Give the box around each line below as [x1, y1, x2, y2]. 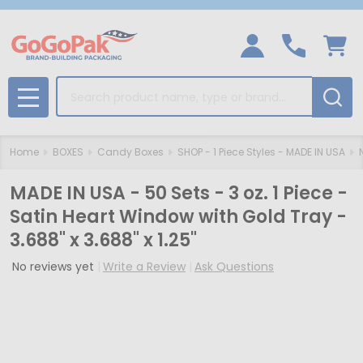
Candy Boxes [97, 145, 164, 159]
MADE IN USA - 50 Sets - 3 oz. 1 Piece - [10, 181, 348, 206]
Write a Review [103, 258, 186, 275]
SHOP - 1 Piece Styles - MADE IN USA [177, 145, 345, 159]
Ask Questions [194, 258, 274, 275]
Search [56, 76, 101, 95]
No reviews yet [12, 258, 97, 275]
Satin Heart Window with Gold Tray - [10, 204, 347, 229]
